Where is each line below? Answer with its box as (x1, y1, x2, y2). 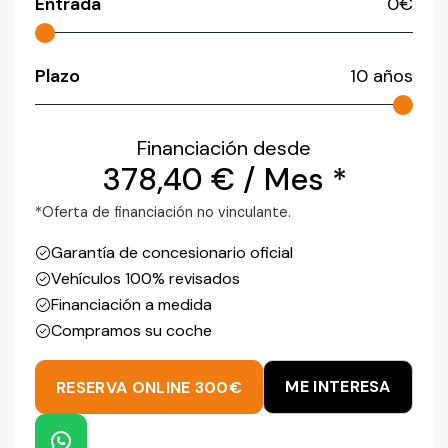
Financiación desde (137, 135, 311, 162)
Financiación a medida (51, 294, 212, 316)
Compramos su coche (51, 320, 212, 342)
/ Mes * (242, 159, 347, 201)
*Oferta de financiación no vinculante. (35, 203, 291, 222)
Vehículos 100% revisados (51, 268, 240, 290)
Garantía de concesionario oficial (51, 242, 293, 264)
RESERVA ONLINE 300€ (56, 376, 243, 398)
